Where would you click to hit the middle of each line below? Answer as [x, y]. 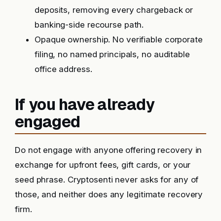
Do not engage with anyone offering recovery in [109, 150]
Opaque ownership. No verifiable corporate [119, 40]
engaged [48, 121]
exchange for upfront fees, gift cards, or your [103, 165]
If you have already [85, 104]
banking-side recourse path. [89, 25]
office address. [63, 69]
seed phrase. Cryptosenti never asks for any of [107, 180]
